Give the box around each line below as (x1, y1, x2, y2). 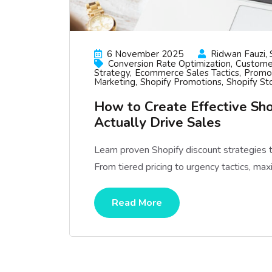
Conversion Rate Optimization (108, 58, 231, 70)
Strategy (94, 67, 130, 79)
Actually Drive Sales (94, 114, 221, 132)
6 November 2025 (107, 48, 183, 60)
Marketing (94, 76, 135, 88)
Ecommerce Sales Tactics (135, 67, 239, 79)
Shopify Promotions (140, 76, 222, 88)
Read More (112, 196, 162, 209)
